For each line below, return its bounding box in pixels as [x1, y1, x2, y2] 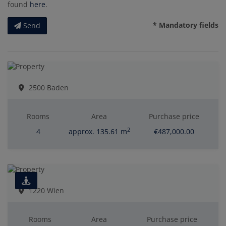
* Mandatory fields [153, 20, 218, 30]
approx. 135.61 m [68, 127, 127, 137]
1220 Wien [29, 186, 64, 196]
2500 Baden [29, 83, 69, 93]
